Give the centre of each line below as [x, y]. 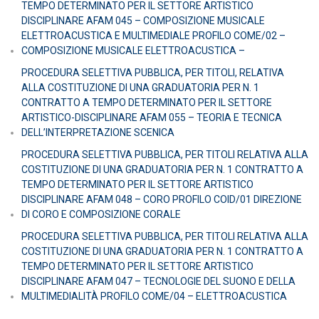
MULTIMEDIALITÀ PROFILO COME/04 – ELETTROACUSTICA [154, 296]
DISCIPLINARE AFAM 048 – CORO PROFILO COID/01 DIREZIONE [162, 199]
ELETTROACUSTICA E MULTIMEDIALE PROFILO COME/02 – [153, 35]
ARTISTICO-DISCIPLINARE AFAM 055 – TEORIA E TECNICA [152, 117]
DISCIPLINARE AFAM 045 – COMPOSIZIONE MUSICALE [143, 20]
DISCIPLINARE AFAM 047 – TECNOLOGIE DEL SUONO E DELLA [158, 281]
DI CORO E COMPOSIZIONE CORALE [101, 214]
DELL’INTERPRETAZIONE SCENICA [98, 132]
